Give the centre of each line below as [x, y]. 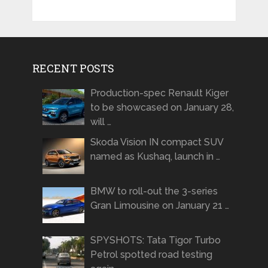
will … [100, 122]
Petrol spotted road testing [151, 255]
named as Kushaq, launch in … [155, 157]
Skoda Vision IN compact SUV [156, 142]
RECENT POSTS [73, 68]
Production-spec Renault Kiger [159, 93]
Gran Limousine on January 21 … [159, 206]
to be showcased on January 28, [162, 108]
